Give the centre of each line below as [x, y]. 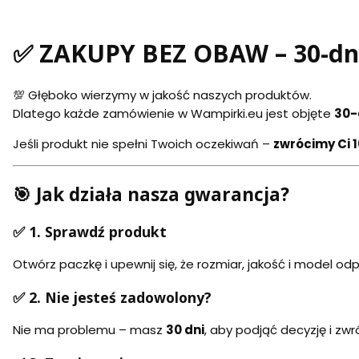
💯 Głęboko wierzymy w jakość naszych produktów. [162, 95]
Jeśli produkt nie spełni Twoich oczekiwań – [143, 144]
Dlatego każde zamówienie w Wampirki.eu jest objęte [173, 114]
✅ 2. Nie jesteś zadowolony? [112, 297]
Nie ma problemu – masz [89, 330]
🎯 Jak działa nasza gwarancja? [151, 194]
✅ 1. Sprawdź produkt [90, 231]
